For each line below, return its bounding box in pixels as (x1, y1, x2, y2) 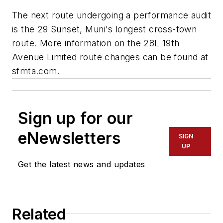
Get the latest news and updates (18, 159, 145, 169)
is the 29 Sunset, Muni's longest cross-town (12, 23, 197, 34)
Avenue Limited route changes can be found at (12, 51, 209, 62)
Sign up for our (18, 108, 133, 128)
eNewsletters (18, 128, 121, 148)
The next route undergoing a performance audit (12, 9, 211, 20)
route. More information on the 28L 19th (12, 37, 180, 48)
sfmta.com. (12, 65, 60, 76)
